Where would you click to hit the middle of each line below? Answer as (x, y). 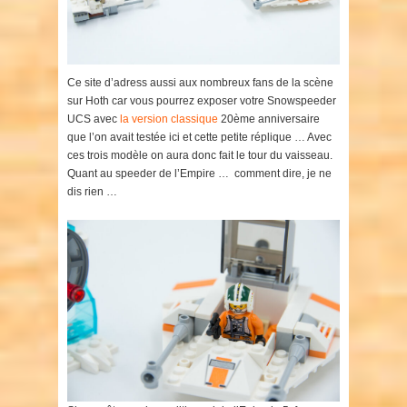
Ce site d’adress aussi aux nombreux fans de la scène (200, 82)
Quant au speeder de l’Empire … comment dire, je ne (199, 173)
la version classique (168, 119)
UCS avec (92, 119)
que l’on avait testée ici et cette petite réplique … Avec (199, 137)
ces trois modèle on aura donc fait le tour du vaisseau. (200, 155)
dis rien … (92, 191)
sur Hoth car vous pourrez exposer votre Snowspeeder (202, 100)
